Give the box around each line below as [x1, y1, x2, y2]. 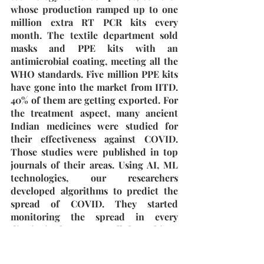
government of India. [11, 249, 102, 262]
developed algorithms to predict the [11, 184, 178, 197]
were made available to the [11, 236, 178, 249]
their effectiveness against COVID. [11, 133, 178, 145]
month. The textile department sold [11, 29, 178, 41]
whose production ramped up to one [11, 3, 178, 15]
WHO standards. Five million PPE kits [11, 68, 178, 80]
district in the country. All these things [11, 223, 178, 236]
